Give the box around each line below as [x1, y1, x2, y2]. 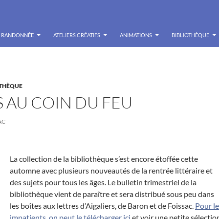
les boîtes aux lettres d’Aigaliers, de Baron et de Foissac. [10, 201, 195, 210]
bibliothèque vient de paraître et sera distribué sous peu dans [10, 189, 214, 198]
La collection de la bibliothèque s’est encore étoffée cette [10, 154, 198, 163]
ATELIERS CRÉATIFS [53, 32, 100, 38]
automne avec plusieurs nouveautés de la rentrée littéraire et [10, 166, 213, 175]
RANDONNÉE [1, 32, 34, 38]
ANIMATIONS [120, 32, 152, 38]
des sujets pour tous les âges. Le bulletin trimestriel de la [10, 177, 197, 187]
